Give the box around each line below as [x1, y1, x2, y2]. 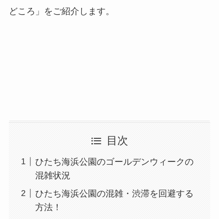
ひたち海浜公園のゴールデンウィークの [35, 156, 194, 167]
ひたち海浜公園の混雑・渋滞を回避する [35, 188, 194, 198]
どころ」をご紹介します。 [8, 6, 114, 17]
